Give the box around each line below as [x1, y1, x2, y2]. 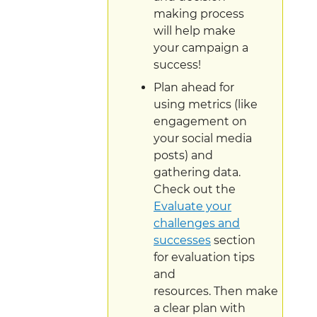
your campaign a [154, 40, 248, 54]
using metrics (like [154, 97, 258, 111]
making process [154, 6, 244, 21]
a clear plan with [154, 301, 246, 315]
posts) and [154, 148, 213, 162]
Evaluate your [154, 199, 231, 213]
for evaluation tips [154, 250, 255, 264]
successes [154, 233, 211, 247]
